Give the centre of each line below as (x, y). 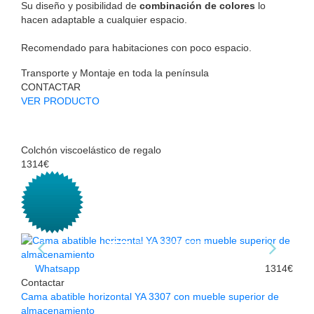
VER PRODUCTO (60, 101)
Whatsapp (56, 269)
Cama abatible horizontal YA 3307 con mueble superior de (150, 297)
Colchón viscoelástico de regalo (91, 150)
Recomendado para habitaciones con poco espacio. (136, 48)
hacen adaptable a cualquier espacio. (104, 20)
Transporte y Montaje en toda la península (115, 73)
